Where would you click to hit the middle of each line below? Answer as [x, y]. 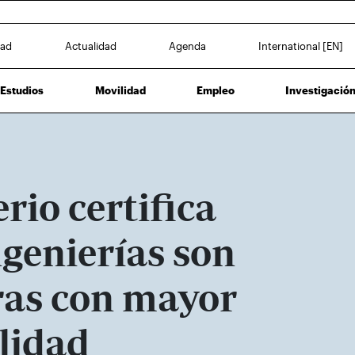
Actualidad [90, 46]
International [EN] [301, 46]
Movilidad [120, 90]
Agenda [188, 46]
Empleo [216, 90]
